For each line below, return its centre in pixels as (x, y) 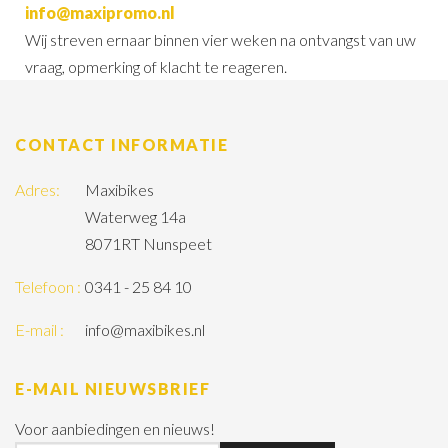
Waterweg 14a (135, 216)
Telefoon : (48, 286)
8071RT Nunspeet (148, 243)
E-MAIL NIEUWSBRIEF (112, 388)
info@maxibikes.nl (145, 329)
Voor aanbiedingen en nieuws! (115, 428)
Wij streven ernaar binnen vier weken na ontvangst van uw (220, 39)
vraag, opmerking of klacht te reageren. (156, 66)
